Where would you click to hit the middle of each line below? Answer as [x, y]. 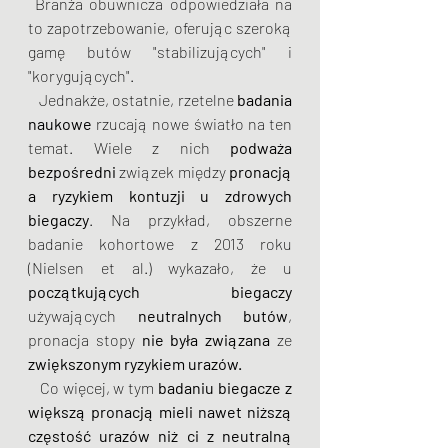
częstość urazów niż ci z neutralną [160, 435]
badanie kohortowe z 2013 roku [160, 243]
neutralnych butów [212, 315]
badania [264, 99]
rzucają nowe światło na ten [192, 123]
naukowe [60, 123]
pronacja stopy [85, 339]
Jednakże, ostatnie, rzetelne [137, 99]
